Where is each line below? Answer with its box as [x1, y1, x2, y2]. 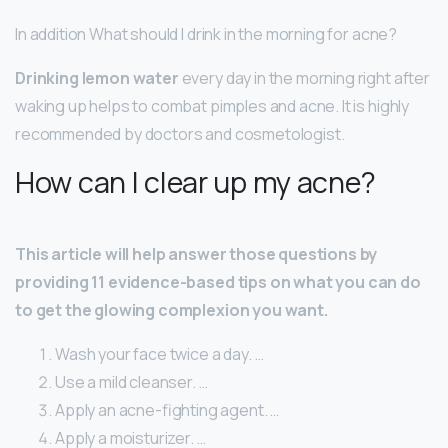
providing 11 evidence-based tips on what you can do [15, 271, 421, 294]
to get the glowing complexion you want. [15, 299, 328, 322]
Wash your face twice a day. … [55, 343, 264, 366]
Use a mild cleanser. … [55, 371, 208, 394]
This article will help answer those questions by [15, 243, 378, 266]
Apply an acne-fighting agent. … [55, 399, 280, 422]
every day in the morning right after [178, 67, 430, 90]
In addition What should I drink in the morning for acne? [15, 23, 398, 46]
